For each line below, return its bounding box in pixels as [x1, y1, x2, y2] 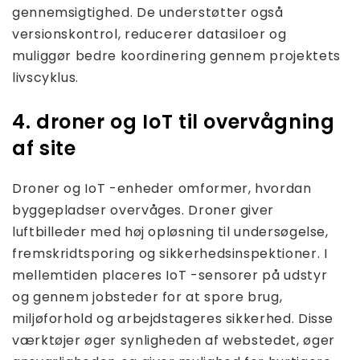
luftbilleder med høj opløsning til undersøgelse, [12, 223, 329, 242]
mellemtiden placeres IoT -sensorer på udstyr [12, 266, 328, 285]
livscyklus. [12, 68, 80, 88]
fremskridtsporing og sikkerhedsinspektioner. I [12, 244, 328, 264]
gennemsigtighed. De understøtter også [12, 3, 284, 22]
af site [12, 135, 76, 162]
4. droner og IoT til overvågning [12, 108, 335, 136]
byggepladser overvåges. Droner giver [12, 201, 275, 220]
